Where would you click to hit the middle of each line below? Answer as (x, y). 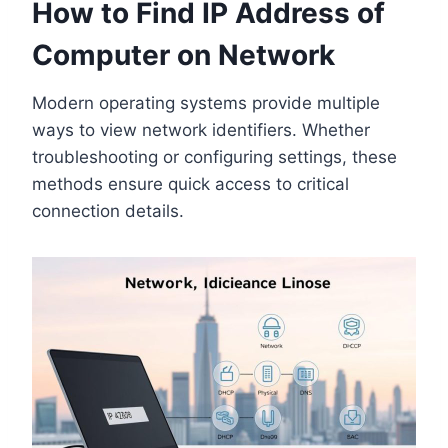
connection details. (108, 210)
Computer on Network (183, 54)
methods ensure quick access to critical (190, 183)
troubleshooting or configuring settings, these (214, 156)
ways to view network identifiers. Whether (201, 129)
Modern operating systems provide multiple (206, 102)
